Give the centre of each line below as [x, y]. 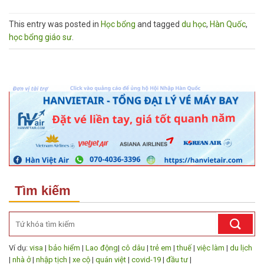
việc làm [211, 247]
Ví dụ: [19, 247]
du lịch [241, 247]
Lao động [102, 247]
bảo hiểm [64, 247]
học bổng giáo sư [40, 37]
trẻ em [161, 247]
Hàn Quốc [228, 24]
